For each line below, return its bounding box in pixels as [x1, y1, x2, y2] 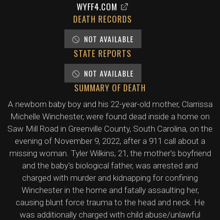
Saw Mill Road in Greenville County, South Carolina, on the [7, 124, 213, 134]
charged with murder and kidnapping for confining [22, 173, 198, 183]
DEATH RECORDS [73, 13, 132, 25]
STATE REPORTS [74, 47, 132, 59]
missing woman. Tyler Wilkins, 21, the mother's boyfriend [9, 148, 211, 158]
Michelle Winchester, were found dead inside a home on [10, 111, 210, 121]
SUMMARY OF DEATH [74, 82, 146, 94]
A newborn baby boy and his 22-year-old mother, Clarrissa [7, 99, 213, 109]
